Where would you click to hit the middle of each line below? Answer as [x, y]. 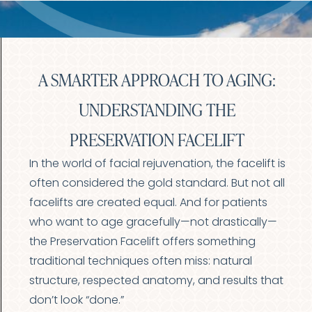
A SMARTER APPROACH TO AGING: [157, 80]
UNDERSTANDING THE [157, 110]
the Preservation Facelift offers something [142, 242]
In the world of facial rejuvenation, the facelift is [157, 164]
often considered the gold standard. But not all [157, 184]
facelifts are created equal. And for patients [148, 203]
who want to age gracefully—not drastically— [153, 223]
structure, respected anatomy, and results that [156, 281]
